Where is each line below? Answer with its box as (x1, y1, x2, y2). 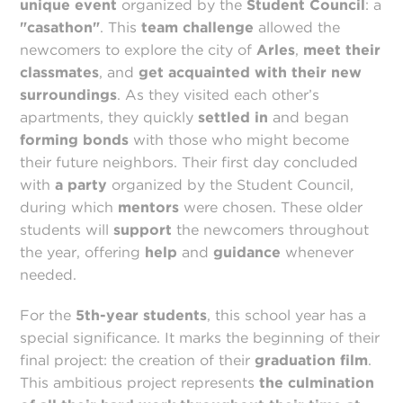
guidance (213, 244, 282, 261)
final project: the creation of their (20, 352, 255, 369)
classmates (20, 64, 100, 81)
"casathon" (20, 19, 101, 36)
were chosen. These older (179, 199, 363, 216)
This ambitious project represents (20, 374, 260, 391)
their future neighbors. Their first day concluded (20, 154, 359, 171)
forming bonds (20, 131, 134, 148)
